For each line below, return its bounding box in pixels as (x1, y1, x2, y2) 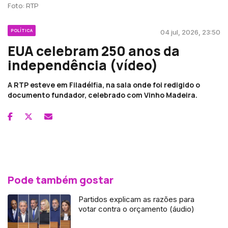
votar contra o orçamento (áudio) (78, 204, 195, 214)
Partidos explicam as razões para (78, 194, 195, 204)
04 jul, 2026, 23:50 (160, 27, 220, 36)
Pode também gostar (8, 173, 113, 187)
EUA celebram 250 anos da (8, 41, 180, 60)
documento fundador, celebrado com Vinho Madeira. (8, 90, 197, 100)
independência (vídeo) (8, 55, 158, 74)
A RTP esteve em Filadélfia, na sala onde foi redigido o (8, 79, 200, 90)
